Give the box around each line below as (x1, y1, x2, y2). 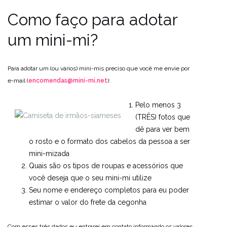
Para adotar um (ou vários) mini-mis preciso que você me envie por (8, 65, 190, 72)
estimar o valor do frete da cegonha (29, 198, 146, 206)
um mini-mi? (8, 30, 98, 49)
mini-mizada (29, 149, 69, 158)
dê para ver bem (135, 125, 190, 133)
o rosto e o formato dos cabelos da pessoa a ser (29, 137, 190, 145)
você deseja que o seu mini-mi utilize (29, 174, 152, 182)
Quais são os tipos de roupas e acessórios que (29, 162, 183, 170)
